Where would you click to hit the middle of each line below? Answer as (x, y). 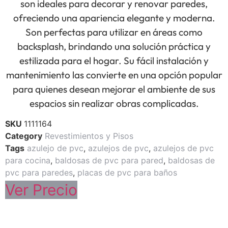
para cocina (28, 161)
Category (24, 136)
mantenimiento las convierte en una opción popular (114, 75)
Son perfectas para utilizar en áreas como (114, 32)
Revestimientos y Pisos (89, 136)
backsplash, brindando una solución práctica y (114, 46)
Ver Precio (41, 190)
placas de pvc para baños (127, 173)
